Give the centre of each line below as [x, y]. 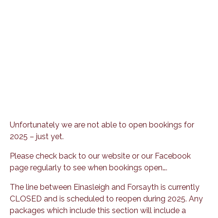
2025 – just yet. [37, 136]
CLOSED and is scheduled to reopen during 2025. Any [106, 199]
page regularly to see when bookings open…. [89, 167]
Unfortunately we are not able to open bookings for [102, 125]
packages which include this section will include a [98, 210]
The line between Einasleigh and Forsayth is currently [105, 187]
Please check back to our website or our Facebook [100, 156]
